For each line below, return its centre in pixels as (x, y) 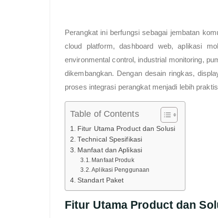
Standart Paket (100, 180)
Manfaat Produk (113, 160)
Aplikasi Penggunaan (121, 170)
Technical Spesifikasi (110, 139)
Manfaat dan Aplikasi (109, 150)
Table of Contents (105, 114)
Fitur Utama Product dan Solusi (126, 128)
